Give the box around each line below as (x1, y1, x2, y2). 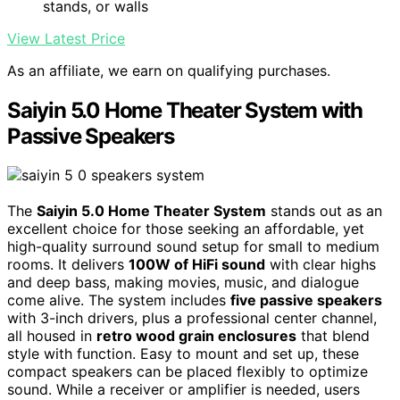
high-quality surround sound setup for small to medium (7, 237, 379, 256)
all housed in (7, 327, 96, 346)
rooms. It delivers (7, 255, 129, 274)
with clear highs (265, 255, 376, 274)
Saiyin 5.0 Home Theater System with (7, 96, 362, 123)
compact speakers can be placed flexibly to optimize (7, 362, 368, 381)
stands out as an (266, 202, 382, 221)
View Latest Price (7, 29, 125, 47)
